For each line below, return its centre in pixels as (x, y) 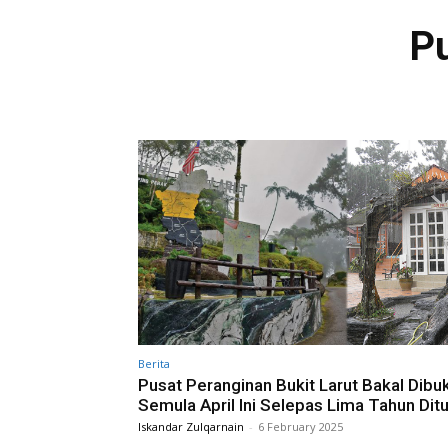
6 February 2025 (300, 426)
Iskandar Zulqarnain (191, 426)
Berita (154, 363)
